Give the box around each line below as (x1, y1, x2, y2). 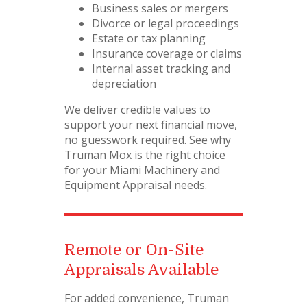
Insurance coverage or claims (92, 46, 242, 62)
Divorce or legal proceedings (92, 16, 239, 32)
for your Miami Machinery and (64, 162, 220, 178)
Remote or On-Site (64, 241, 204, 259)
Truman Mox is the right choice (64, 147, 225, 163)
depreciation (92, 76, 156, 92)
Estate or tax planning (92, 31, 206, 47)
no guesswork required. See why (64, 132, 231, 148)
